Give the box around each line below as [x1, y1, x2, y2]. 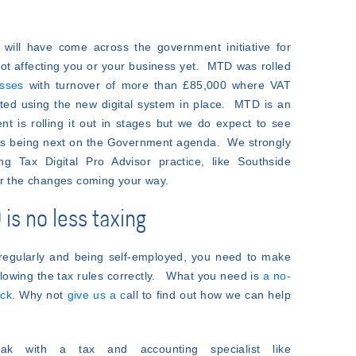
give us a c [67, 288, 126, 301]
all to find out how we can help [126, 288, 292, 301]
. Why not [11, 288, 68, 301]
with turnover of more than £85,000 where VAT [23, 79, 292, 91]
